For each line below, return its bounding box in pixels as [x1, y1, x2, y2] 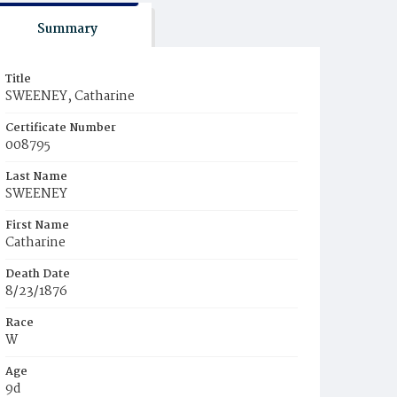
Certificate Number [5, 119, 116, 137]
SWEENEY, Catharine [5, 86, 135, 107]
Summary [36, 19, 97, 40]
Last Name [5, 167, 67, 186]
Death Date [5, 265, 70, 284]
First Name [5, 216, 69, 235]
